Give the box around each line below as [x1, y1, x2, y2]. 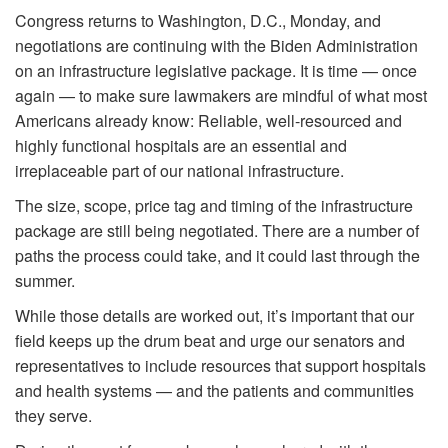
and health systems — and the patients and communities [15, 378, 414, 402]
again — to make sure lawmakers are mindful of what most [15, 83, 427, 107]
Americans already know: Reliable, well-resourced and [15, 108, 402, 132]
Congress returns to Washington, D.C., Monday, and [15, 8, 381, 32]
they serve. [15, 403, 96, 427]
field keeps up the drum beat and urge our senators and [15, 328, 405, 352]
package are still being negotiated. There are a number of [15, 218, 419, 242]
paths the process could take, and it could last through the [15, 243, 420, 267]
